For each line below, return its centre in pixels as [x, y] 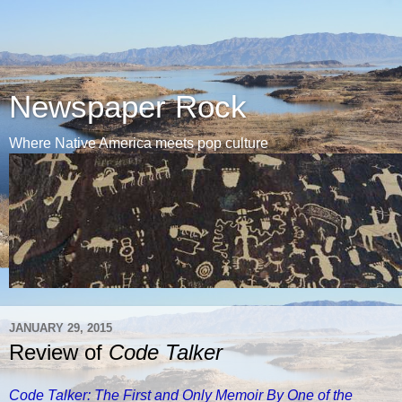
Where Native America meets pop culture [139, 143]
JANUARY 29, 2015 [61, 328]
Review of [59, 352]
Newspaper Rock [128, 107]
